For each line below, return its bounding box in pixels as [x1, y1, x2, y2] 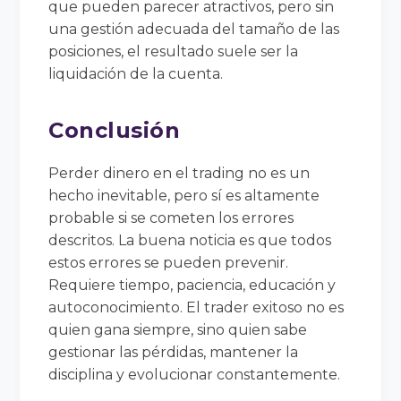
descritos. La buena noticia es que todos [48, 231, 332, 249]
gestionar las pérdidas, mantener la [48, 343, 299, 361]
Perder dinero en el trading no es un [48, 164, 311, 182]
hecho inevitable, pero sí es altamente [48, 186, 320, 204]
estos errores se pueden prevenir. [48, 253, 289, 271]
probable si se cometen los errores [48, 209, 294, 226]
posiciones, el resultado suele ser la [48, 42, 299, 60]
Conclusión [48, 116, 181, 143]
